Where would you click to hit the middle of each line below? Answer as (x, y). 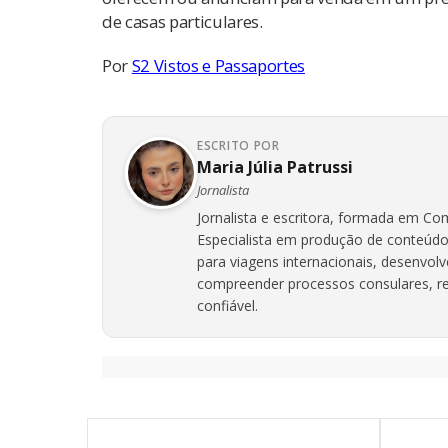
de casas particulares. (182, 22)
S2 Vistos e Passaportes (218, 66)
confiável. (227, 306)
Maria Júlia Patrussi (275, 167)
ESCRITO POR (238, 146)
